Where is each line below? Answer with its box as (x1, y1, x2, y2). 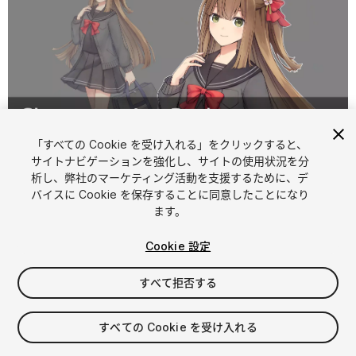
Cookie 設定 (145, 239, 211, 253)
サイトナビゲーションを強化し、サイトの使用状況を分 (30, 154, 309, 168)
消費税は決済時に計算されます (8, 336, 164, 350)
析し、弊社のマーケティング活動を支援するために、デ (31, 171, 309, 184)
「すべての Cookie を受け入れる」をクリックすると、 (32, 137, 308, 151)
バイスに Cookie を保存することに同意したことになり (30, 188, 309, 201)
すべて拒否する (138, 276, 218, 289)
